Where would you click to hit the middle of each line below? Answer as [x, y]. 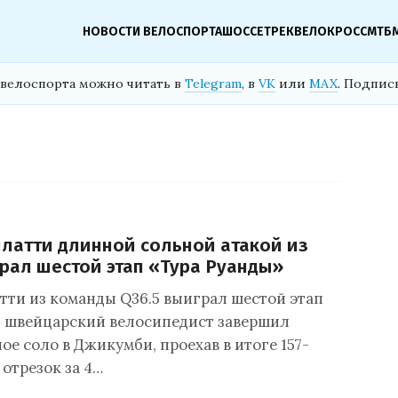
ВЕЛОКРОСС [330, 31]
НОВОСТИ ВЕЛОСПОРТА [152, 31]
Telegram [213, 84]
